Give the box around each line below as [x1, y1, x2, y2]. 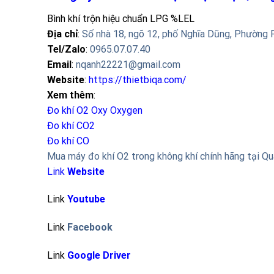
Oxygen [110, 104, 145, 116]
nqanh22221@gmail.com [76, 58, 180, 70]
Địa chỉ [47, 28, 78, 40]
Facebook [67, 221, 113, 234]
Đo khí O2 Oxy [47, 104, 108, 116]
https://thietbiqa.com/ [89, 73, 187, 86]
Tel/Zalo [47, 43, 86, 55]
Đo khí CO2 [47, 119, 95, 131]
